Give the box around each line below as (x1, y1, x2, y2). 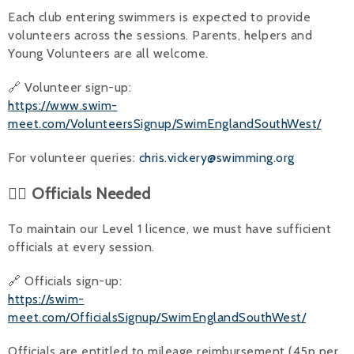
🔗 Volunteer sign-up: (8, 79, 131, 95)
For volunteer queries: (8, 149, 139, 165)
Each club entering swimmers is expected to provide (8, 9, 311, 24)
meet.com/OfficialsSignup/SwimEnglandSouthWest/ (8, 309, 306, 325)
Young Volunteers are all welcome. (8, 45, 209, 61)
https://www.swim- (8, 97, 118, 113)
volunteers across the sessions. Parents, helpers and (8, 27, 312, 43)
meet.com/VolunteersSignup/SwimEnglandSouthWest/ (8, 115, 322, 131)
